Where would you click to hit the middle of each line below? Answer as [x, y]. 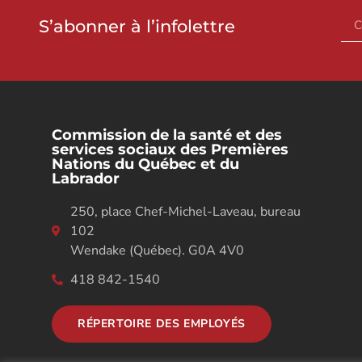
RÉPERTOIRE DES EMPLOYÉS [162, 324]
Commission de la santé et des [167, 135]
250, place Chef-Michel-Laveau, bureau [185, 212]
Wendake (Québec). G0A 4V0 [157, 251]
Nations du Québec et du [145, 164]
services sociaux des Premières [170, 150]
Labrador [86, 179]
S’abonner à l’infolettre [137, 26]
